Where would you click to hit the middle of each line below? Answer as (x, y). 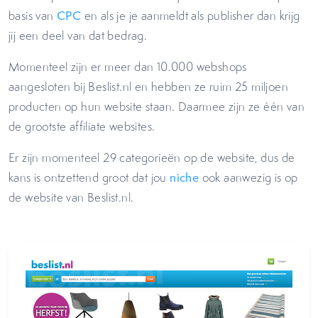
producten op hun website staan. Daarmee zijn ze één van (157, 106)
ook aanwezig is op (248, 177)
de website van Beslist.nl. (73, 197)
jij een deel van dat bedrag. (81, 35)
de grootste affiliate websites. (83, 126)
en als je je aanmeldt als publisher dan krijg (191, 16)
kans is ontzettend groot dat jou (89, 177)
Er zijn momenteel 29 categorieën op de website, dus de (152, 158)
